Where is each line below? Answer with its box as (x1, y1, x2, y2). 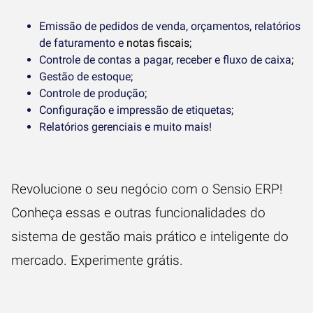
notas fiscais (126, 36, 189, 50)
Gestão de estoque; (39, 70, 133, 83)
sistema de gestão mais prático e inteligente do (11, 228, 289, 245)
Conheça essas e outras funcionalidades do (11, 205, 265, 221)
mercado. (11, 252, 71, 268)
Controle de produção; (39, 87, 147, 100)
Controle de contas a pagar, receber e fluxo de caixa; (39, 53, 293, 66)
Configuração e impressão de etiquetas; (39, 103, 233, 117)
